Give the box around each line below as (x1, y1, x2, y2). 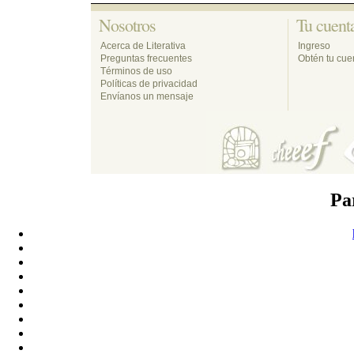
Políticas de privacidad (100, 78, 198, 89)
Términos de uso (100, 66, 172, 77)
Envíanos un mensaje (100, 91, 194, 102)
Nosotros (99, 13, 156, 36)
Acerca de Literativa (100, 40, 186, 51)
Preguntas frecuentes (100, 53, 192, 64)
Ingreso (298, 40, 330, 51)
